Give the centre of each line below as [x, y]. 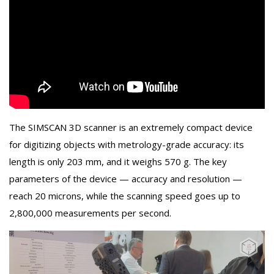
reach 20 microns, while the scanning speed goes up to [125, 196]
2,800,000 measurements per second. [90, 213]
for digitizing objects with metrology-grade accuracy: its [127, 145]
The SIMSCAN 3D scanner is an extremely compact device [131, 128]
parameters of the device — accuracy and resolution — [126, 179]
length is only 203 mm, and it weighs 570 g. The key [118, 162]
